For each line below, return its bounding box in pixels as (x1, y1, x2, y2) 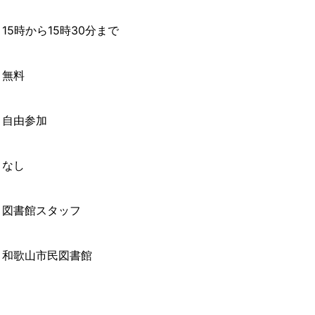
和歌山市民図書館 (2, 248, 92, 263)
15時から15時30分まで (2, 23, 119, 38)
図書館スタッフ (2, 203, 81, 218)
